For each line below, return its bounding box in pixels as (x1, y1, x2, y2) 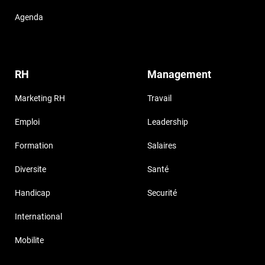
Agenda (15, 12, 43, 22)
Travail (147, 93, 172, 104)
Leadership (147, 117, 188, 127)
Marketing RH (15, 93, 65, 104)
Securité (147, 188, 177, 198)
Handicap (15, 188, 50, 198)
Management (147, 68, 211, 81)
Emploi (15, 117, 40, 127)
